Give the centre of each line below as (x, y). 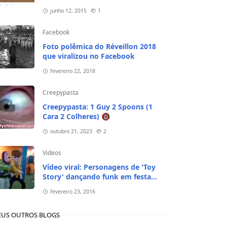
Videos (52, 153)
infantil (55, 186)
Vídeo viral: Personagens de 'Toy (99, 167)
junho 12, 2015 (68, 11)
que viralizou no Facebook (89, 56)
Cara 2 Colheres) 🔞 (76, 116)
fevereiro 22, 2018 (72, 71)
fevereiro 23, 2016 (72, 192)
